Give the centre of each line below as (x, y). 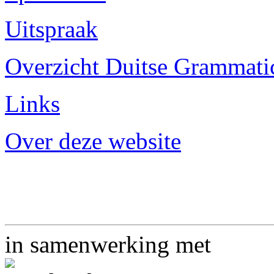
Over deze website (93, 141)
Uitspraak (51, 29)
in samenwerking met (108, 244)
